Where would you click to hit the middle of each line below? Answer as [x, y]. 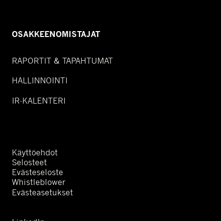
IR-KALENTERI [39, 101]
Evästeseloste [37, 172]
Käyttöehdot [35, 152]
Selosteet [29, 162]
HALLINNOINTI [40, 80]
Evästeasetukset [42, 192]
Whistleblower [39, 182]
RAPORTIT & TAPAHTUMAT [62, 61]
